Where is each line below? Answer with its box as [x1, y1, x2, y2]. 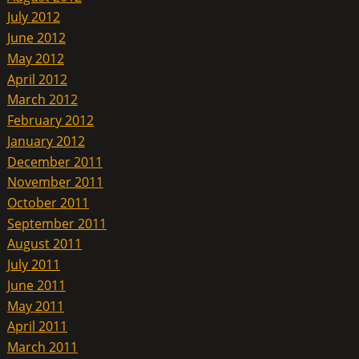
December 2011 [6, 152, 103, 171]
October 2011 [6, 193, 89, 212]
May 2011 [6, 296, 64, 315]
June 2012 [6, 28, 66, 46]
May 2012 [6, 49, 64, 67]
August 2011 [6, 235, 82, 253]
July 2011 [6, 255, 60, 273]
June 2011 [6, 276, 66, 294]
